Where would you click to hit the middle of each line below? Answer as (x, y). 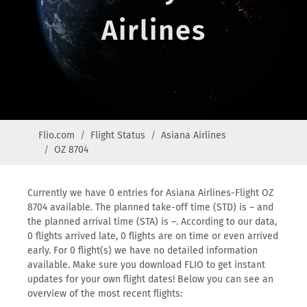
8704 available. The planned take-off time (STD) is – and (150, 207)
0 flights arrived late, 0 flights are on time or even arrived (153, 236)
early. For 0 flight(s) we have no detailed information (143, 250)
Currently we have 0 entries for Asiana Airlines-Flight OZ (150, 193)
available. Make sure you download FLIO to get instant (146, 265)
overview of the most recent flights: (105, 294)
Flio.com (57, 135)
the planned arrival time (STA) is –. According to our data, (152, 222)
